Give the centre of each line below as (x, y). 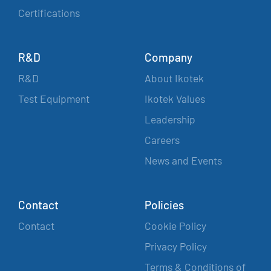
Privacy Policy (176, 246)
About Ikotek (174, 78)
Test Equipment (54, 99)
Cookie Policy (175, 226)
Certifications (49, 13)
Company (168, 57)
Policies (164, 205)
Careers (162, 140)
